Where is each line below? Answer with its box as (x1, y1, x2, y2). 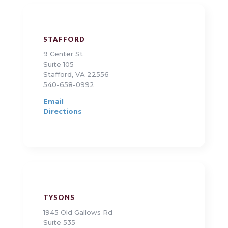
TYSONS (43, 193, 75, 202)
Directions (43, 107, 82, 116)
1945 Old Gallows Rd (43, 208, 112, 217)
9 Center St (43, 50, 83, 59)
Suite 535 (43, 218, 75, 227)
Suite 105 (43, 60, 74, 69)
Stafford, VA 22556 (43, 70, 109, 79)
